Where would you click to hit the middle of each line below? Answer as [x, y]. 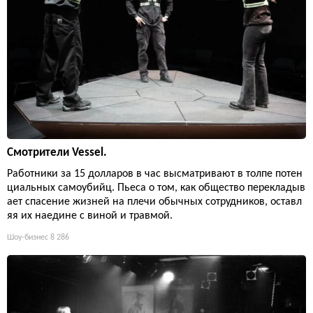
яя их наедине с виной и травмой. [90, 216]
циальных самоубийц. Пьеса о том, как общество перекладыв [156, 188]
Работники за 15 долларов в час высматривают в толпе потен [155, 174]
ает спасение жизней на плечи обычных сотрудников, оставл [154, 202]
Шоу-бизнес [28, 238]
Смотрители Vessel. [57, 153]
